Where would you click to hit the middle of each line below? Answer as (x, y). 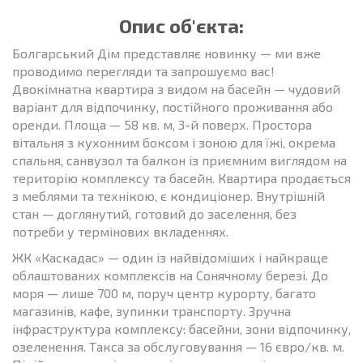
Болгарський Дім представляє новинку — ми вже (167, 53)
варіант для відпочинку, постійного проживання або (173, 106)
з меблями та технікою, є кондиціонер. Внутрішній (169, 195)
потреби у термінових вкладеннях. (120, 231)
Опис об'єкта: (181, 25)
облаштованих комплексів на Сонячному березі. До (170, 275)
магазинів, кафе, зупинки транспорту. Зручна (152, 310)
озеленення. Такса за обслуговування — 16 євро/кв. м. (178, 346)
